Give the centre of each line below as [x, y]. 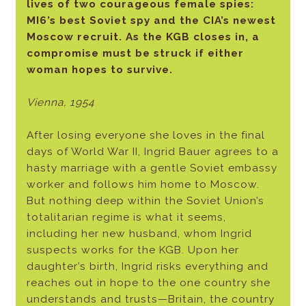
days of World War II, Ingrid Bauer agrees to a [152, 152]
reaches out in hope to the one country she [148, 283]
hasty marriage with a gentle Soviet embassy [152, 168]
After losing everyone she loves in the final [145, 136]
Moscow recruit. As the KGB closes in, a [143, 37]
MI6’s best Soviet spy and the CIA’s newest [151, 21]
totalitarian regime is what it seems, [126, 218]
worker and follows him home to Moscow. [143, 185]
